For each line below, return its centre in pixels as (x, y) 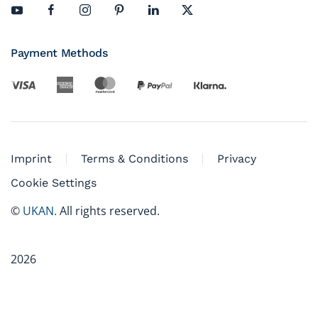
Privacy (237, 159)
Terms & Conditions (135, 159)
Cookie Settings (54, 183)
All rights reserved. (108, 211)
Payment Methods (59, 53)
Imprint (31, 159)
